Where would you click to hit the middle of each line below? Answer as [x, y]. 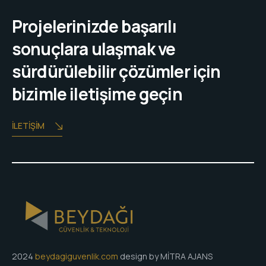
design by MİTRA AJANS [165, 256]
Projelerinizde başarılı [94, 26]
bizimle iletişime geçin [97, 94]
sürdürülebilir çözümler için [116, 72]
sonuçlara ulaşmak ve [94, 49]
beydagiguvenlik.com [77, 256]
